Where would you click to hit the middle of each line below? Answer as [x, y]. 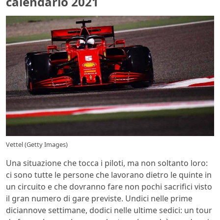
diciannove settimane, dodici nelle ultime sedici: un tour [109, 210]
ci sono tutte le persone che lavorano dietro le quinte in [109, 175]
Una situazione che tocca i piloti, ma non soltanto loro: [107, 163]
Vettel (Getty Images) [37, 144]
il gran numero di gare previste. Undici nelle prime [99, 198]
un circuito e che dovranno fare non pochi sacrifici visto [109, 186]
